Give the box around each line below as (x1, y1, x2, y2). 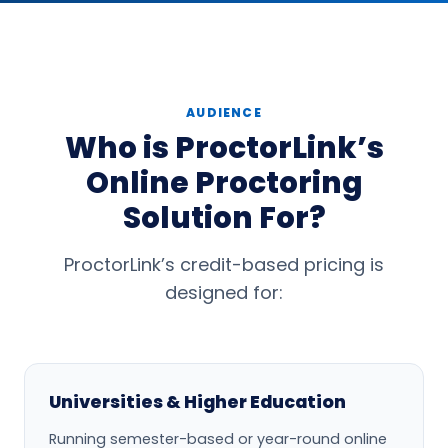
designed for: (165, 280, 283, 306)
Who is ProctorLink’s (64, 127, 384, 169)
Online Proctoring (85, 162, 363, 204)
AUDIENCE (186, 104, 262, 122)
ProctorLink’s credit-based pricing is (64, 252, 384, 278)
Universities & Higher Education (49, 390, 346, 415)
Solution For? (122, 197, 326, 239)
